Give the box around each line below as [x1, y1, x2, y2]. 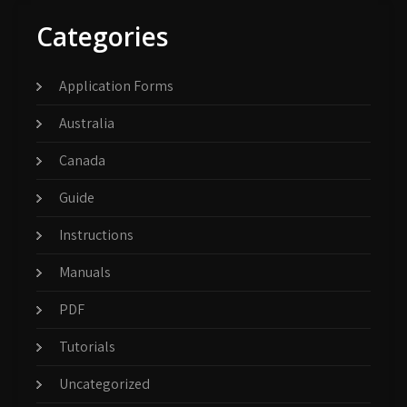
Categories [36, 19, 168, 54]
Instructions [59, 225, 134, 244]
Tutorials [59, 337, 115, 356]
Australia [59, 114, 114, 133]
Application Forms [59, 76, 174, 95]
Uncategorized [59, 374, 150, 393]
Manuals [59, 263, 111, 282]
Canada [59, 151, 105, 170]
